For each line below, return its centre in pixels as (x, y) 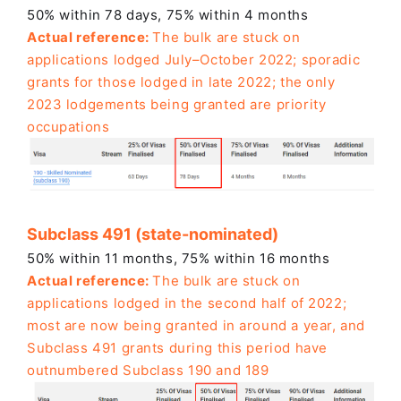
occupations (68, 126)
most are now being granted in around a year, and (196, 325)
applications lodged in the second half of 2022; (187, 303)
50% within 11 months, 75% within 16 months (179, 258)
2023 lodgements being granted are (152, 104)
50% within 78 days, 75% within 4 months (168, 14)
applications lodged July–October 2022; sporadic (194, 59)
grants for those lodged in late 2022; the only (181, 81)
